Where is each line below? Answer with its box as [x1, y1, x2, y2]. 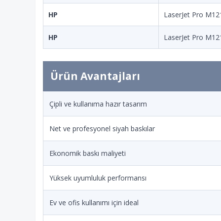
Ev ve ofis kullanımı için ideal [49, 198, 139, 207]
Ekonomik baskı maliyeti [49, 148, 126, 158]
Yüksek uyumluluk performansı [49, 173, 147, 183]
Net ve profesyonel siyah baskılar [49, 124, 155, 133]
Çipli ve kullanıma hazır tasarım [49, 99, 147, 109]
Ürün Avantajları [50, 69, 140, 83]
